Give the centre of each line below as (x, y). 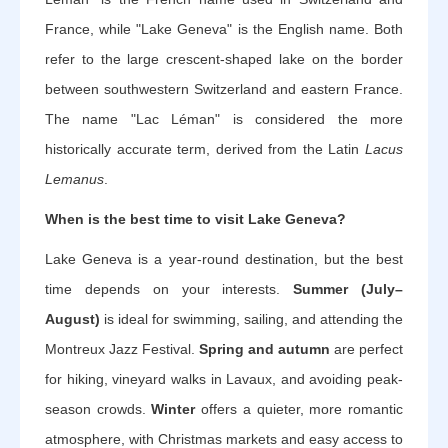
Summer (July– (348, 288)
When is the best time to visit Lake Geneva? (195, 218)
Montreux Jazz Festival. (122, 348)
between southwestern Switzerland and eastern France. (224, 88)
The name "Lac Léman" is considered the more (224, 118)
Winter (173, 408)
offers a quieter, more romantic (299, 408)
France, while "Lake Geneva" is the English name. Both (224, 28)
